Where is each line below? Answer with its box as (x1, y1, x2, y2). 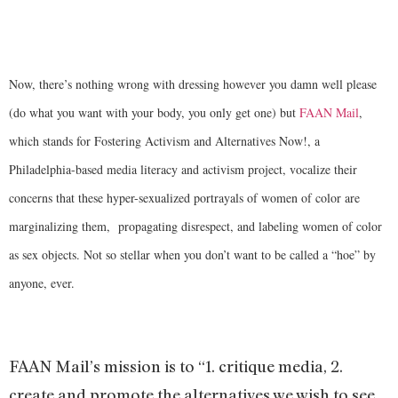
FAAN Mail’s (9, 356, 100, 377)
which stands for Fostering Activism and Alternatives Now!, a (9, 132, 320, 150)
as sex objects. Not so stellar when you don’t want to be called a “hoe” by (9, 246, 376, 264)
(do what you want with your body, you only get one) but (9, 104, 299, 122)
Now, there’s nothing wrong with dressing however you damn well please (9, 76, 377, 93)
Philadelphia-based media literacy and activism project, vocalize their (9, 161, 357, 179)
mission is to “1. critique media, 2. (104, 356, 343, 377)
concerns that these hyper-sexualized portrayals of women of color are (9, 189, 360, 207)
